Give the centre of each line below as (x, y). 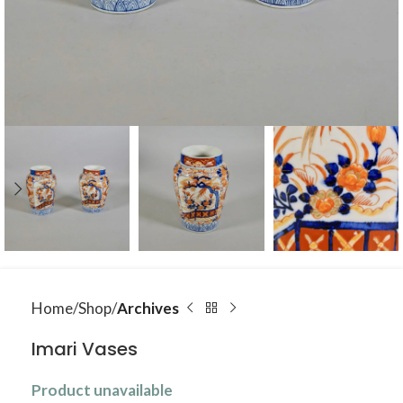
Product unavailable (102, 390)
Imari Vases (85, 349)
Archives (148, 308)
